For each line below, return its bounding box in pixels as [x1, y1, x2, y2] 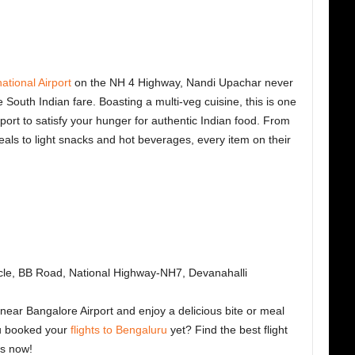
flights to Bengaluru [70, 323, 167, 337]
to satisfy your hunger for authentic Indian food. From [19, 114, 290, 128]
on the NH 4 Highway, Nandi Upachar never [71, 76, 293, 90]
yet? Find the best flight [166, 323, 288, 337]
